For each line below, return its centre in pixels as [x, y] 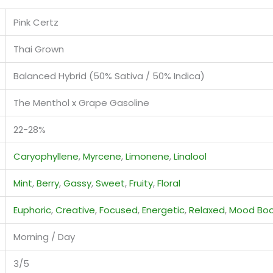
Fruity [141, 183]
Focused [119, 210]
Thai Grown [39, 49]
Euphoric [32, 210]
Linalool [190, 156]
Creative [75, 210]
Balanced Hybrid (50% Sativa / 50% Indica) [109, 76]
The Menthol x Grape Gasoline [81, 102]
